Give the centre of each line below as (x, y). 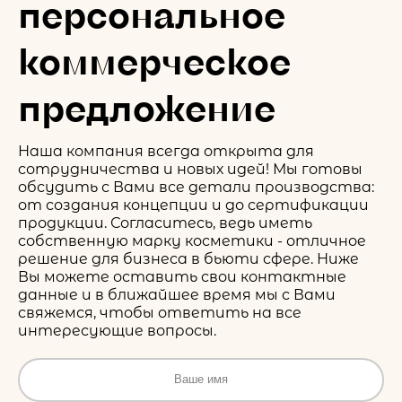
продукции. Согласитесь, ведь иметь (165, 223)
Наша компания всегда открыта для (166, 151)
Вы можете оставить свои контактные (182, 276)
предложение (147, 106)
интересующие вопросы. (117, 330)
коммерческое (154, 60)
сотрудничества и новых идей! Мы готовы (190, 169)
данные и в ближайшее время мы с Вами (177, 294)
